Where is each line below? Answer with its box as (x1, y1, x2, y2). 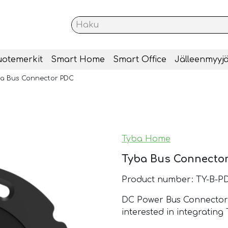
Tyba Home (122, 134, 170, 144)
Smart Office (112, 55, 166, 65)
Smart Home (50, 55, 105, 65)
